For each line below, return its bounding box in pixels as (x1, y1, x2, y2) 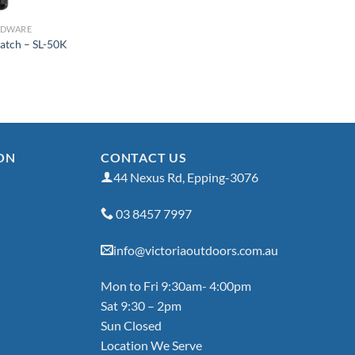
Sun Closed (101, 318, 162, 334)
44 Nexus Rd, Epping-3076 (113, 170, 258, 185)
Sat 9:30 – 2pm (101, 298, 181, 314)
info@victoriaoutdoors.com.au (113, 242, 278, 258)
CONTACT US (101, 150, 187, 166)
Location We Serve (101, 338, 202, 353)
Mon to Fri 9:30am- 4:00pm (101, 278, 251, 294)
